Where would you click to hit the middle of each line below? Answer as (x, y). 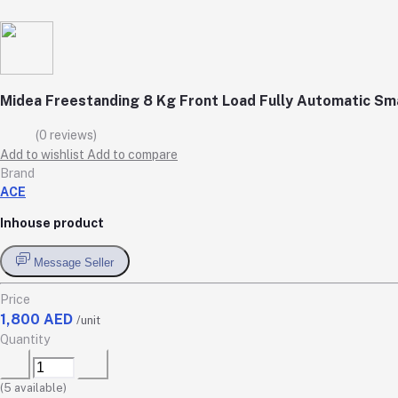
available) (39, 388)
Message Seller (74, 263)
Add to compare (132, 154)
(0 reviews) (66, 135)
